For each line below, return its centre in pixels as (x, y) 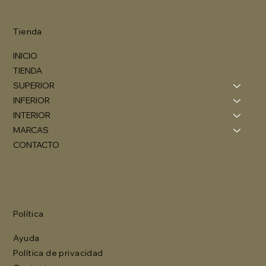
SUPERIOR (34, 86)
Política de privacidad (58, 253)
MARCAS (31, 130)
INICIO (26, 56)
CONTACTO (37, 145)
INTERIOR (32, 115)
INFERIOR (32, 101)
